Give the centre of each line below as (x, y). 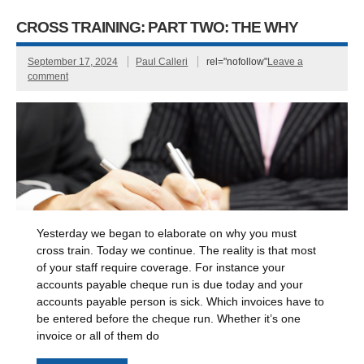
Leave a (285, 61)
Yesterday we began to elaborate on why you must (167, 234)
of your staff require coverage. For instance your (161, 268)
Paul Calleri (162, 61)
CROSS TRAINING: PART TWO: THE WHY (158, 27)
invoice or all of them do (98, 336)
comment (48, 76)
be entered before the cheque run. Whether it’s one (169, 319)
